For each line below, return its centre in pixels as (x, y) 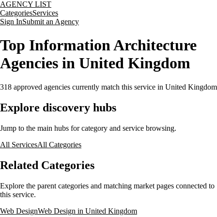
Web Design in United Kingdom (87, 211)
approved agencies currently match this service (84, 87)
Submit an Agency (51, 22)
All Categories (59, 144)
